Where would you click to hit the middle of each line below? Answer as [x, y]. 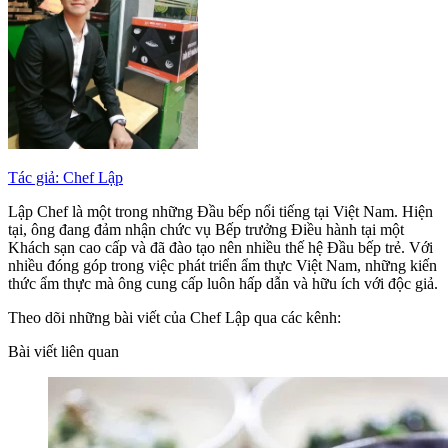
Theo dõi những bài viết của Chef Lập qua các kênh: [174, 318]
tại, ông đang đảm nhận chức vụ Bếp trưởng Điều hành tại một [206, 230]
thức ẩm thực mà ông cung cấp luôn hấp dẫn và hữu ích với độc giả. [223, 284]
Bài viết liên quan [63, 352]
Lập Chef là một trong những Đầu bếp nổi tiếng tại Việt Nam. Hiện [220, 212]
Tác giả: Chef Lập [65, 178]
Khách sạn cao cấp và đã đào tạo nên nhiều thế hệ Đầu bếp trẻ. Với [220, 248]
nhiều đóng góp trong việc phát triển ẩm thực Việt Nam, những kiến [222, 266]
